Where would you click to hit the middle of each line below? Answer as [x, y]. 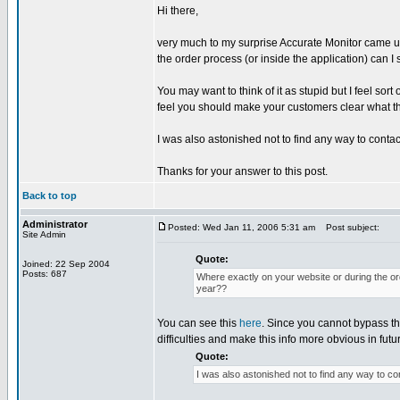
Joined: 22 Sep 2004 [66, 264]
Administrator [55, 224]
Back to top [50, 196]
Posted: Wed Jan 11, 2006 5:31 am [242, 227]
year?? [212, 288]
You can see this [198, 323]
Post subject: [349, 227]
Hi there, [178, 11]
